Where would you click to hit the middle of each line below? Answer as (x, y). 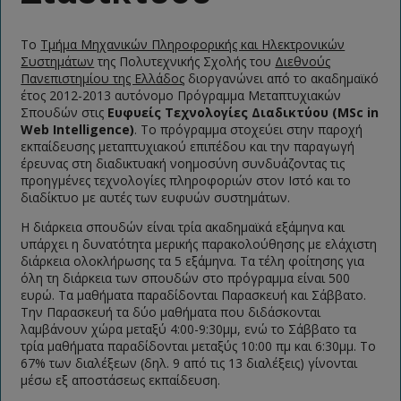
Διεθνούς (303, 61)
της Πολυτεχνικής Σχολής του (185, 61)
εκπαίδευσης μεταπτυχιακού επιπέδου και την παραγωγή (188, 146)
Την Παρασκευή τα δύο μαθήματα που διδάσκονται (171, 312)
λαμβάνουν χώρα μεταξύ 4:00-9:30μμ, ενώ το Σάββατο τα (189, 329)
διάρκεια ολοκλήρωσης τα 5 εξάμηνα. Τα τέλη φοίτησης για (193, 261)
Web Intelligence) (78, 129)
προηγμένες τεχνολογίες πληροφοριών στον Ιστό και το (186, 180)
